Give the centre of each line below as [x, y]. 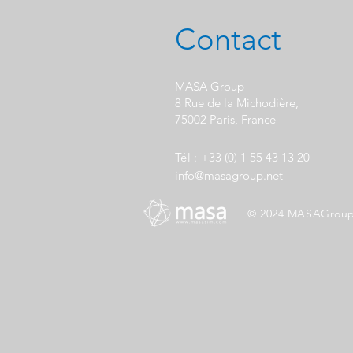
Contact [228, 39]
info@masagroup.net [229, 175]
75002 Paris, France [225, 119]
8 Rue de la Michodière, [237, 103]
